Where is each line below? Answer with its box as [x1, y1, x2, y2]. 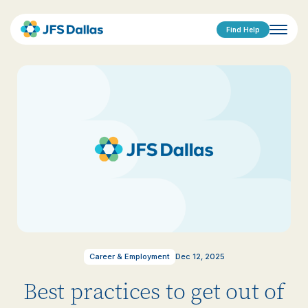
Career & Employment [89, 251, 170, 261]
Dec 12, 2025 [175, 251, 225, 261]
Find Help [226, 25, 260, 34]
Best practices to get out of [23, 276, 285, 307]
